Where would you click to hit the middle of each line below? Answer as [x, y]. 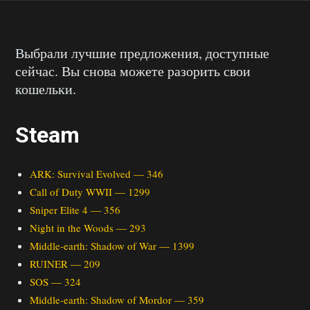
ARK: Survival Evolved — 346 [97, 174]
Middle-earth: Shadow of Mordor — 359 [117, 300]
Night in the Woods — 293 [88, 228]
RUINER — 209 [65, 264]
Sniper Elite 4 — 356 [75, 210]
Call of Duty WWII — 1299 [90, 192]
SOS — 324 [55, 282]
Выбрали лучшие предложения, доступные [142, 53]
